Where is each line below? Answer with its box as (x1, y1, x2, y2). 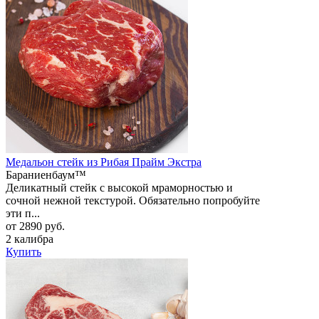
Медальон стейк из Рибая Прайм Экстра (6, 155, 202, 168)
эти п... (6, 206, 40, 219)
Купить (6, 245, 41, 258)
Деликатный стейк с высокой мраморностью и (6, 181, 233, 194)
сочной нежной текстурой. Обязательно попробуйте (6, 194, 260, 206)
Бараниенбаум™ (6, 168, 86, 181)
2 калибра (6, 232, 53, 245)
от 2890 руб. (6, 219, 65, 232)
